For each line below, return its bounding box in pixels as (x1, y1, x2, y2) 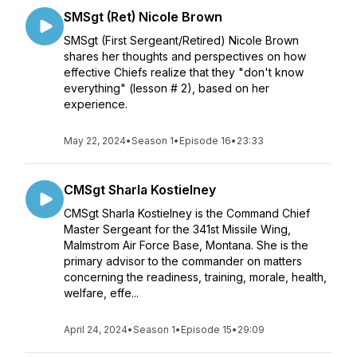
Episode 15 (181, 324, 232, 335)
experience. (64, 97, 131, 111)
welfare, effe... (64, 286, 139, 300)
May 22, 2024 (64, 135, 126, 147)
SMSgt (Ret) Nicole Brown (64, 9, 222, 25)
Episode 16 (179, 135, 231, 147)
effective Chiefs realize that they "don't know (64, 65, 304, 79)
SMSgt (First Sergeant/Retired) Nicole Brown (64, 33, 299, 47)
